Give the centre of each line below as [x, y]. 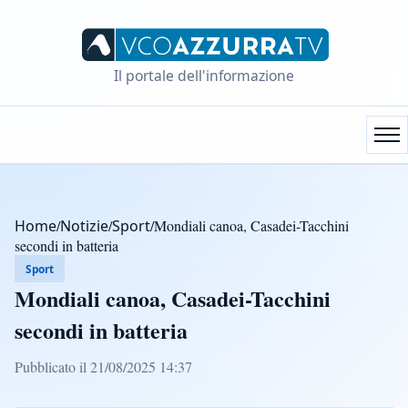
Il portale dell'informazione [204, 75]
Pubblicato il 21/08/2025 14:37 [103, 366]
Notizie [84, 225]
